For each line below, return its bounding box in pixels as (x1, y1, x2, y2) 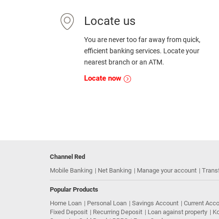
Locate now (84, 74, 123, 83)
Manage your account (137, 167, 197, 174)
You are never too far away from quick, (84, 36, 200, 44)
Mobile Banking (50, 167, 92, 174)
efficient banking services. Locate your (84, 47, 199, 55)
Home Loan (50, 199, 82, 207)
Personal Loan (87, 199, 127, 207)
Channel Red (50, 153, 85, 160)
